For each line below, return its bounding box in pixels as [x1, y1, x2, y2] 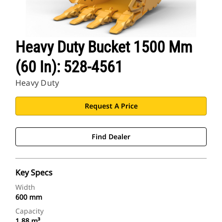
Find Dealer [92, 132, 130, 142]
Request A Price [84, 101, 138, 111]
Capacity [15, 206, 44, 216]
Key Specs [15, 167, 53, 178]
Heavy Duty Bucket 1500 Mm [15, 38, 192, 57]
